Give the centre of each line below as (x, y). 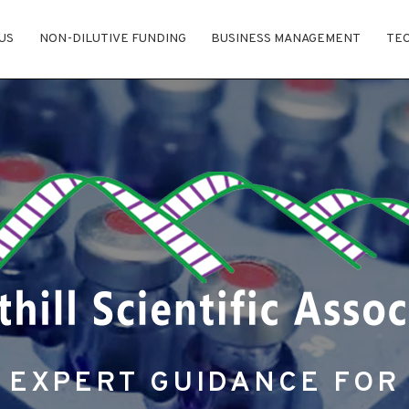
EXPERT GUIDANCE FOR (204, 383)
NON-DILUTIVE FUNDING (112, 39)
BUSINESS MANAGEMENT (286, 39)
